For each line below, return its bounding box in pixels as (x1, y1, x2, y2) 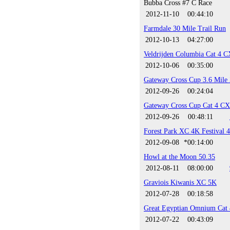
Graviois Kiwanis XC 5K (144, 178, 217, 186)
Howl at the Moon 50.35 (144, 152, 215, 161)
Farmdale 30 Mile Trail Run (144, 24, 226, 32)
